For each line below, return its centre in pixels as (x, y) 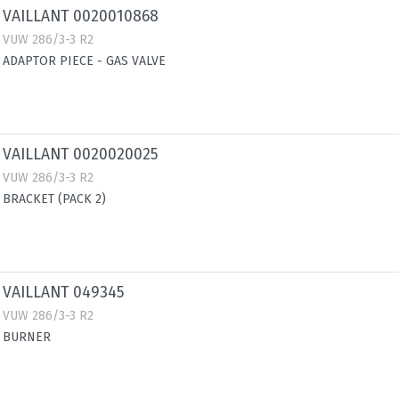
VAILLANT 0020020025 (81, 155)
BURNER (27, 337)
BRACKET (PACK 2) (54, 199)
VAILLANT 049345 (64, 293)
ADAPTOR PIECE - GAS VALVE (84, 61)
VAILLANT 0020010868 (81, 16)
